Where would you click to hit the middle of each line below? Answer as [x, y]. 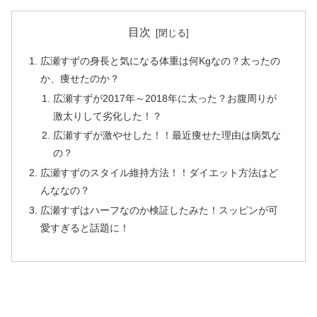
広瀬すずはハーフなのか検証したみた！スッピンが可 [160, 211]
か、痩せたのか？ [80, 78]
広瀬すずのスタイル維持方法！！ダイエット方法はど [160, 173]
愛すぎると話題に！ [85, 228]
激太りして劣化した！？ [107, 116]
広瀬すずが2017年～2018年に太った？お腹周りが [165, 98]
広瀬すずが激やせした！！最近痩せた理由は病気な [167, 136]
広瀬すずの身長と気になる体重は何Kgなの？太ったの [161, 60]
